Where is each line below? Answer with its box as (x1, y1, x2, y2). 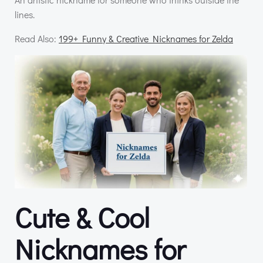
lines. (15, 8, 35, 21)
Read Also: (15, 32, 59, 45)
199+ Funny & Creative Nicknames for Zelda (59, 32, 233, 45)
